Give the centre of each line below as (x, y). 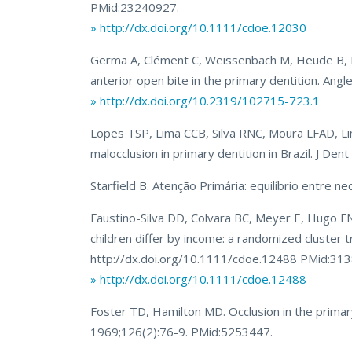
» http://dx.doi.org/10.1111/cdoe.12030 (199, 28)
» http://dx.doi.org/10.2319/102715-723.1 (205, 101)
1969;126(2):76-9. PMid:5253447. (182, 332)
